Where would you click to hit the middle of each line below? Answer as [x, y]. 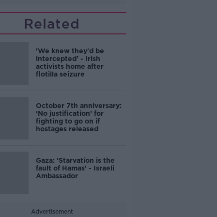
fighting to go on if [68, 121]
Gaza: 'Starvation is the [75, 160]
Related [52, 24]
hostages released [67, 129]
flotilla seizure [60, 74]
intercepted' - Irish [68, 59]
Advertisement [52, 211]
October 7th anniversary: [78, 106]
